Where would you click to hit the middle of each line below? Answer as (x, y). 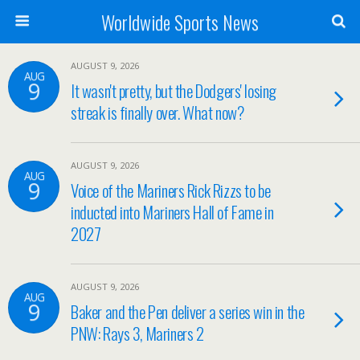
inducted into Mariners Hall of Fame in (172, 212)
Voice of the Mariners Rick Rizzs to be (171, 190)
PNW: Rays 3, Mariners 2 (137, 333)
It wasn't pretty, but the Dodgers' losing (174, 90)
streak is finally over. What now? (157, 112)
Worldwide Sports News (180, 22)
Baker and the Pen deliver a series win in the (188, 311)
